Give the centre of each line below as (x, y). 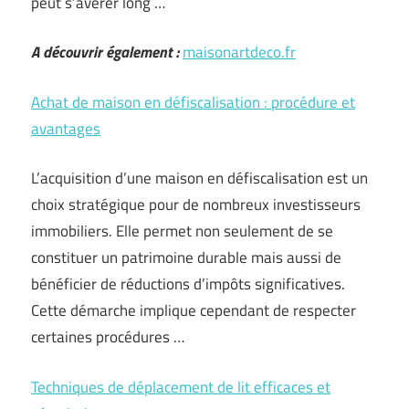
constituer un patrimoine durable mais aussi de (186, 257)
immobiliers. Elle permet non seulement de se (182, 231)
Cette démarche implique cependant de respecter (194, 310)
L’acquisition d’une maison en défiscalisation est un (199, 178)
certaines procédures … (108, 337)
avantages (66, 128)
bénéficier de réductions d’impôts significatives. (188, 284)
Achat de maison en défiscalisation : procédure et (193, 102)
